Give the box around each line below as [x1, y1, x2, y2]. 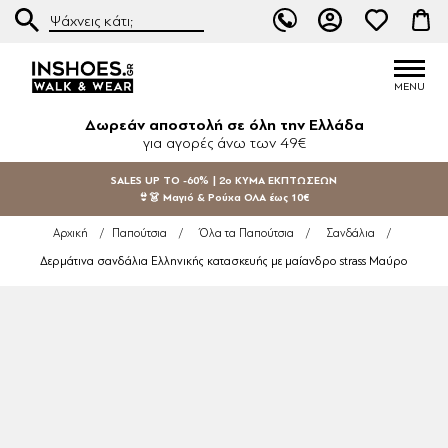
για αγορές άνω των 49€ [142, 134, 306, 152]
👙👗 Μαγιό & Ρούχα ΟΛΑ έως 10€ [138, 191, 310, 204]
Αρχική [53, 227, 88, 240]
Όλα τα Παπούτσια [199, 227, 294, 240]
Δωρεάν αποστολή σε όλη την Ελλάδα [84, 116, 364, 134]
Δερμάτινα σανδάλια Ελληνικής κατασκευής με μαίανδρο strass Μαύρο [40, 254, 408, 268]
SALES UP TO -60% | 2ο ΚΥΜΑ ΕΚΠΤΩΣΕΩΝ [110, 174, 337, 187]
